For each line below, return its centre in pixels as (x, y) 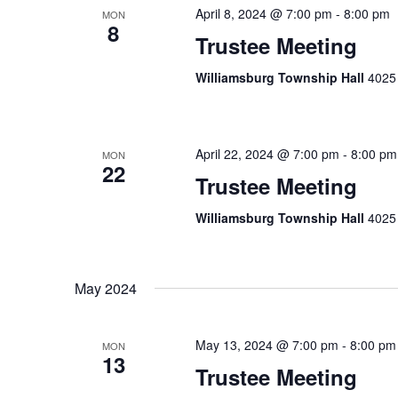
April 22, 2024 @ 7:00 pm (267, 154)
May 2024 (106, 288)
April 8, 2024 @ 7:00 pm (263, 13)
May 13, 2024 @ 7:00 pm (267, 345)
